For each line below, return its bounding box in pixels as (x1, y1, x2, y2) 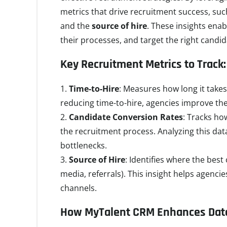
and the (60, 20, 92, 31)
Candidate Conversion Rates (69, 111, 183, 123)
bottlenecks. (60, 140, 107, 151)
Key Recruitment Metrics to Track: (60, 57, 226, 72)
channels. (60, 182, 97, 194)
